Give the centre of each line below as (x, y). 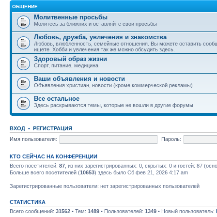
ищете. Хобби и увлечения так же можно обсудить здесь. (104, 49)
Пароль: (171, 139)
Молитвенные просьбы (71, 17)
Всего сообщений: (33, 211)
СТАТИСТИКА (28, 202)
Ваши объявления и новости (79, 79)
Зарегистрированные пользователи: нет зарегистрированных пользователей (105, 186)
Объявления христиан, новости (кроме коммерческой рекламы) (113, 85)
